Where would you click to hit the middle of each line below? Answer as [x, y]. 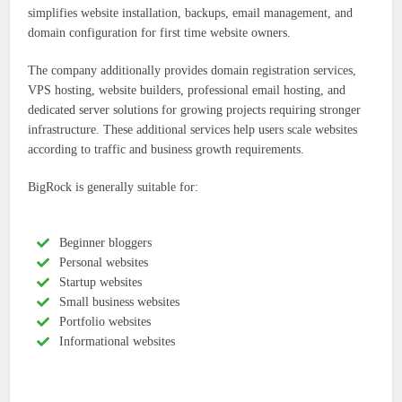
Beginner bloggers [106, 243]
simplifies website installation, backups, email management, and [191, 13]
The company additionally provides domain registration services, [192, 71]
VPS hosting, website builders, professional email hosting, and [187, 91]
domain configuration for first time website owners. [160, 33]
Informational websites [118, 342]
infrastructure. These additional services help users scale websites [193, 130]
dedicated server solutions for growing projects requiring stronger [195, 110]
